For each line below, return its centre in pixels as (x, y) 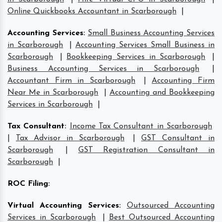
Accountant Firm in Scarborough (71, 81)
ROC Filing (28, 184)
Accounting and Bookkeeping (162, 92)
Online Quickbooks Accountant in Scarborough (92, 11)
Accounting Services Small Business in (145, 45)
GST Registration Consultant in (146, 150)
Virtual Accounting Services (63, 205)
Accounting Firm (183, 81)
